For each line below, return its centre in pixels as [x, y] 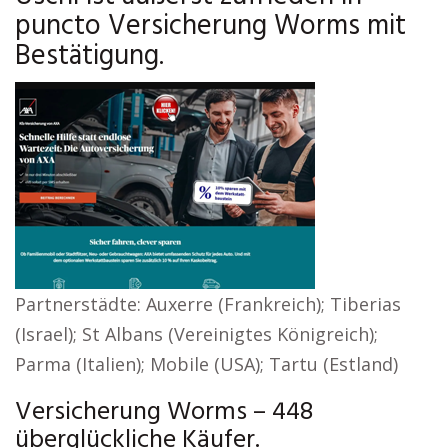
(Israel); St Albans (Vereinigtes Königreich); [196, 334]
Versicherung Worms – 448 [164, 412]
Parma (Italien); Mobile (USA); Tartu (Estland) [206, 364]
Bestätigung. [89, 56]
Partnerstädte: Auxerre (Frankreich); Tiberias [208, 304]
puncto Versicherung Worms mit [210, 26]
